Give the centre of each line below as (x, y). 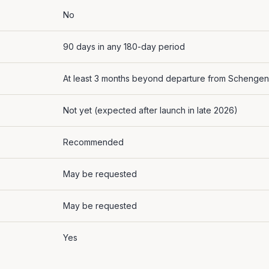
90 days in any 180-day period (124, 47)
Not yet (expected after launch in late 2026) (150, 110)
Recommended (93, 142)
